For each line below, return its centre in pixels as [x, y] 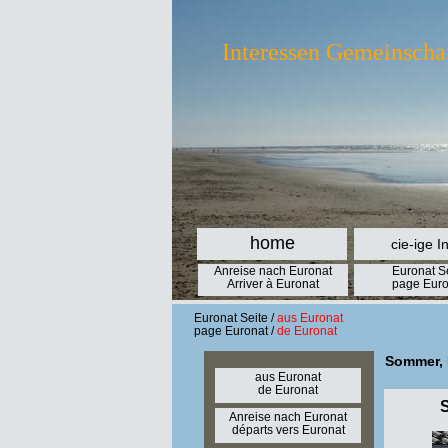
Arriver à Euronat [273, 284]
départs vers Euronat [288, 430]
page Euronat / [234, 331]
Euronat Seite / [235, 318]
